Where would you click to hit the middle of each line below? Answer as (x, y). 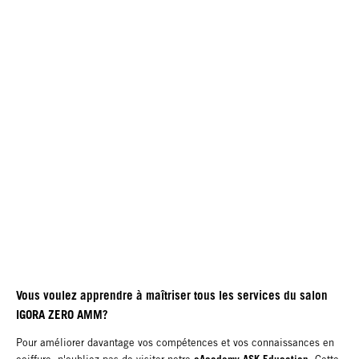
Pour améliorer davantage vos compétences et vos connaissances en (175, 342)
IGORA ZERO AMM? (62, 314)
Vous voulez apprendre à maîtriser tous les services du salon (172, 294)
